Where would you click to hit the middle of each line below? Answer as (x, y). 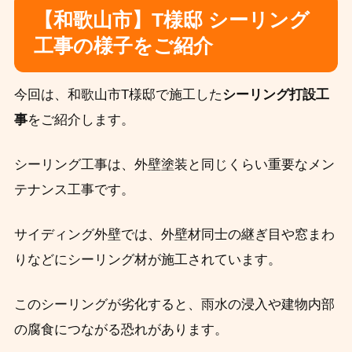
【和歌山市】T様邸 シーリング (171, 20)
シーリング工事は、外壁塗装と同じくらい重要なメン (174, 164)
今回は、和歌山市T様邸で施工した (118, 94)
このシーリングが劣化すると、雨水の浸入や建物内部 (174, 304)
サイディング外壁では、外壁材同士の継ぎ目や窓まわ (174, 234)
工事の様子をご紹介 (123, 46)
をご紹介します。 (81, 119)
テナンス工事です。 (74, 189)
